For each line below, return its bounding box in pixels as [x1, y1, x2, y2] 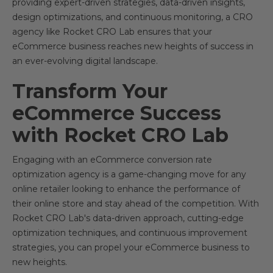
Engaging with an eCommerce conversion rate [12, 154, 212, 166]
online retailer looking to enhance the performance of [12, 183, 240, 195]
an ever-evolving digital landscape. [12, 55, 158, 67]
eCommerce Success [12, 101, 221, 126]
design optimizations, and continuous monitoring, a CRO [12, 12, 253, 23]
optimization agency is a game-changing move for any [12, 169, 246, 180]
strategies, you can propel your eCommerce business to [12, 242, 250, 253]
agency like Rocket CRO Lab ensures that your [12, 26, 212, 38]
